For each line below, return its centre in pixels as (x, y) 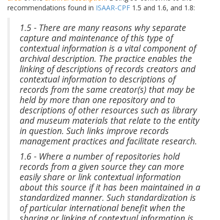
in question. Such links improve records (94, 131)
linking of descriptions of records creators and (108, 69)
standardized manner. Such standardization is (108, 198)
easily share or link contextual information (100, 177)
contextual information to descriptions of (97, 79)
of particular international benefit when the (102, 208)
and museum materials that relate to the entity (110, 121)
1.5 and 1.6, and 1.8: (163, 8)
